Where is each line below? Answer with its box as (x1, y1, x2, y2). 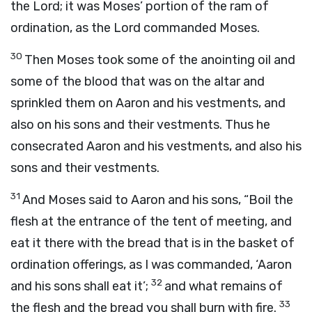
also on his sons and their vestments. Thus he (10, 117, 270, 132)
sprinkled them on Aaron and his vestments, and (10, 95, 286, 111)
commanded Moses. (141, 20, 260, 36)
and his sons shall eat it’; (10, 279, 151, 294)
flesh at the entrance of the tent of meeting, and (10, 214, 292, 229)
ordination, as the (10, 20, 114, 36)
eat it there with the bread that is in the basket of (10, 235, 295, 251)
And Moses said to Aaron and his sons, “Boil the (22, 192, 293, 208)
